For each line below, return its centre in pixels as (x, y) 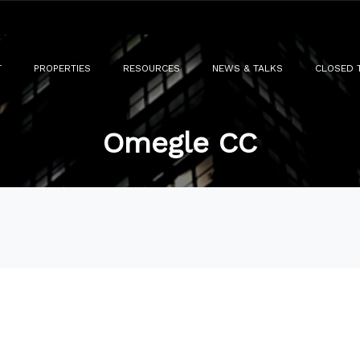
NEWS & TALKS (247, 68)
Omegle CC (180, 143)
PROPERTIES (62, 68)
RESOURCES (151, 68)
